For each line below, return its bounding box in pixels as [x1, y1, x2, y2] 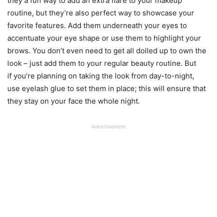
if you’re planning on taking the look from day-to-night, [7, 71, 194, 80]
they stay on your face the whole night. [7, 96, 140, 106]
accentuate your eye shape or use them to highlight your [7, 33, 201, 43]
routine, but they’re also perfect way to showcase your [7, 8, 194, 17]
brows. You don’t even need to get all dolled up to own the [7, 46, 206, 55]
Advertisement [91, 124, 126, 129]
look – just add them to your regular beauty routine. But [7, 59, 196, 68]
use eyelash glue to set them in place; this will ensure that [7, 84, 206, 93]
